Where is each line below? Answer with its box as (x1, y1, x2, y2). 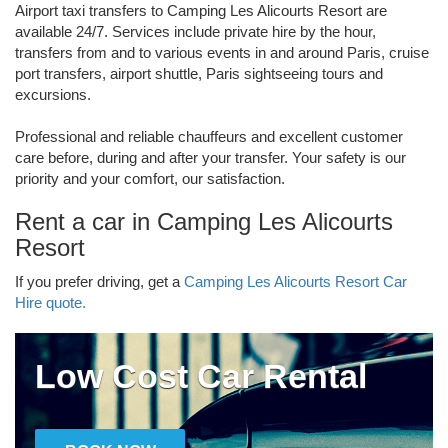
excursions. (15, 86, 91, 104)
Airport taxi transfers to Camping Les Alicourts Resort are (15, 2, 387, 20)
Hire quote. (15, 294, 86, 312)
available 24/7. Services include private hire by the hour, (15, 23, 376, 41)
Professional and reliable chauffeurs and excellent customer (15, 128, 403, 146)
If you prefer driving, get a (15, 273, 184, 291)
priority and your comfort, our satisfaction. (15, 170, 285, 188)
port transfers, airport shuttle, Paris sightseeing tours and (15, 65, 383, 83)
